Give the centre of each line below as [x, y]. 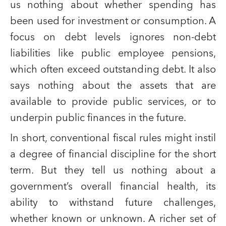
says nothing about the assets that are [113, 86]
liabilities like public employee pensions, [113, 53]
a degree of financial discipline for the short [113, 154]
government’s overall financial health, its [113, 186]
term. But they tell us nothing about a [113, 170]
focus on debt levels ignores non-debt [113, 37]
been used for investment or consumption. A [113, 21]
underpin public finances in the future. [98, 118]
